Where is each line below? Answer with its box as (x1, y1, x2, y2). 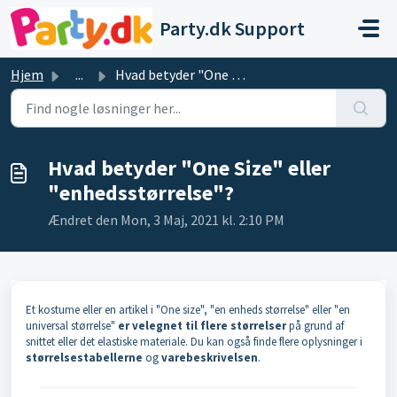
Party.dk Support (160, 16, 305, 41)
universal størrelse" (26, 318, 118, 333)
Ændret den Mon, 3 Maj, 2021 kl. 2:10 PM (48, 211, 284, 229)
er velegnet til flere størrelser (118, 318, 286, 333)
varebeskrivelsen (161, 350, 258, 365)
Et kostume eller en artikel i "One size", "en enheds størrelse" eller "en (26, 302, 350, 317)
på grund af (286, 318, 344, 333)
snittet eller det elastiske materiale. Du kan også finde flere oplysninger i (26, 334, 362, 349)
